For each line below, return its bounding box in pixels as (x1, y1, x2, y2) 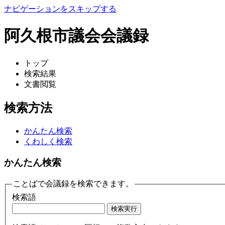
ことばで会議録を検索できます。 (13, 179, 134, 188)
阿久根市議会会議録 (4, 27, 149, 45)
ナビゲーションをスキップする (4, 5, 117, 13)
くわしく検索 (24, 137, 72, 146)
